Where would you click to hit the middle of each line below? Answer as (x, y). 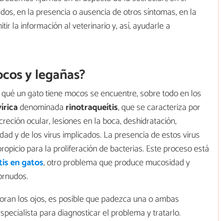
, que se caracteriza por (159, 108)
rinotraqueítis (92, 108)
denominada (42, 108)
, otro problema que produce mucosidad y (117, 163)
